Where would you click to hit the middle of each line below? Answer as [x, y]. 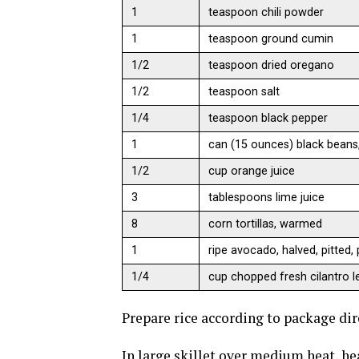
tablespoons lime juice [267, 198]
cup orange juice [252, 171]
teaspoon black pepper [268, 119]
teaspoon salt [244, 92]
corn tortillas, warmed [266, 224]
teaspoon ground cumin [271, 39]
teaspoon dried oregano [272, 66]
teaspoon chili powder [266, 13]
